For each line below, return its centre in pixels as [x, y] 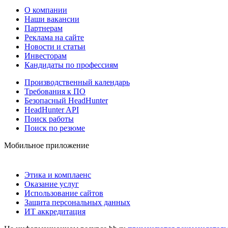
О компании [46, 10]
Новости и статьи [55, 46]
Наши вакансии [52, 19]
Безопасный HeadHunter [66, 100]
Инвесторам [46, 55]
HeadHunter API [52, 109]
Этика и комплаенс [58, 175]
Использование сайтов [64, 193]
